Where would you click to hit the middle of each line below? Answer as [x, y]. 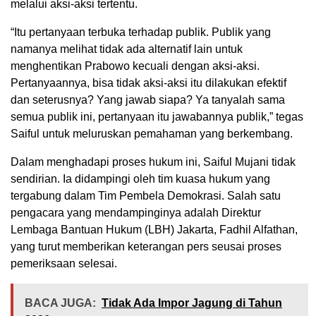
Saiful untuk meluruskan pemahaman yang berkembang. [152, 134]
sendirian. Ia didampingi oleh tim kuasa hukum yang [140, 179]
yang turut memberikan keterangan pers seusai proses [146, 247]
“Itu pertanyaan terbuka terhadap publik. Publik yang [141, 32]
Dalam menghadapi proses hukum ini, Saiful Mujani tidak [153, 162]
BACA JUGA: [60, 303]
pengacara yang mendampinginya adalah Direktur [136, 213]
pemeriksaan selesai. [64, 264]
